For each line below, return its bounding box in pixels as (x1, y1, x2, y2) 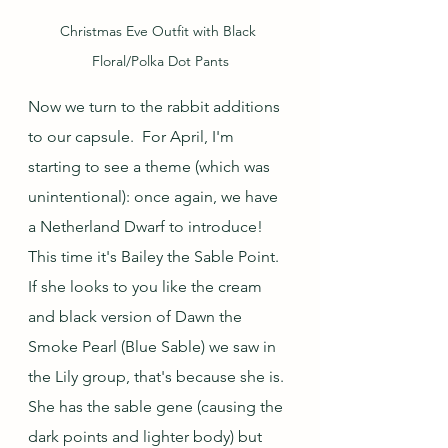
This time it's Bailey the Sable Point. (28, 247, 287, 267)
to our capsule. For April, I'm (28, 127, 238, 147)
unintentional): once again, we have (28, 187, 282, 207)
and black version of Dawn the (28, 307, 246, 327)
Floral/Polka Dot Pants (91, 52, 229, 71)
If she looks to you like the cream (28, 277, 266, 297)
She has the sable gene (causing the (28, 397, 287, 417)
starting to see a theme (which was (28, 157, 274, 177)
